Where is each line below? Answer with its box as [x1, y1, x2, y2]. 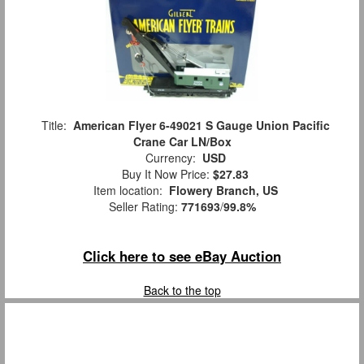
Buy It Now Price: [115, 165, 213, 182]
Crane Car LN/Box [132, 132, 232, 149]
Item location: [86, 181, 169, 198]
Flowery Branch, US [168, 181, 278, 198]
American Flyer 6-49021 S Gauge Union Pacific [72, 116, 330, 133]
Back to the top [143, 281, 221, 298]
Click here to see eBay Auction [83, 245, 281, 266]
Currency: [138, 149, 202, 166]
